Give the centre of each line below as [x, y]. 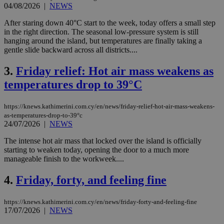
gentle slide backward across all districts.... [71, 49]
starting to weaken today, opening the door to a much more [96, 149]
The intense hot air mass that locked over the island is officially [103, 140]
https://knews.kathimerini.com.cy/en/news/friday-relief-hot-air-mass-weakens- [109, 106]
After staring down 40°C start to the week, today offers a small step [110, 22]
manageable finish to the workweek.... [64, 158]
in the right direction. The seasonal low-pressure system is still [101, 31]
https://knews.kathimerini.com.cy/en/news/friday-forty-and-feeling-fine [100, 201]
